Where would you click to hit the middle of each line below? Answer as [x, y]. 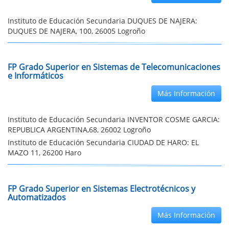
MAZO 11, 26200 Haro [44, 153]
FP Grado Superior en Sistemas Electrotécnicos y [101, 189]
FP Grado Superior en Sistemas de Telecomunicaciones [114, 67]
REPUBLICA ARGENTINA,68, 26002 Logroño [79, 130]
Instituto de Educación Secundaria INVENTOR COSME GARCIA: [114, 119]
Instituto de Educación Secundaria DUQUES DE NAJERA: [102, 21]
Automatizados [37, 197]
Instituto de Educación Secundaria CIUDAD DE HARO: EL [103, 142]
